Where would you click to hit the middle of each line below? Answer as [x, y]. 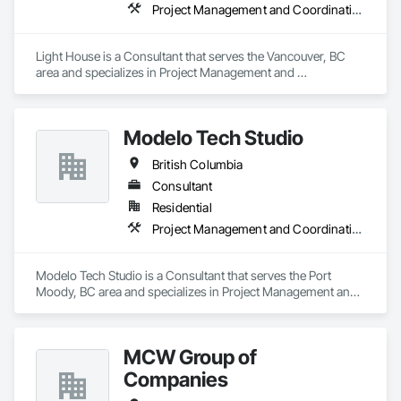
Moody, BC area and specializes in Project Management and [196, 291]
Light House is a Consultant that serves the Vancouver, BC [191, 56]
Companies [176, 379]
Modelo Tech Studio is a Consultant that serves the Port [183, 275]
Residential [182, 207]
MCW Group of [190, 357]
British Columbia [198, 164]
